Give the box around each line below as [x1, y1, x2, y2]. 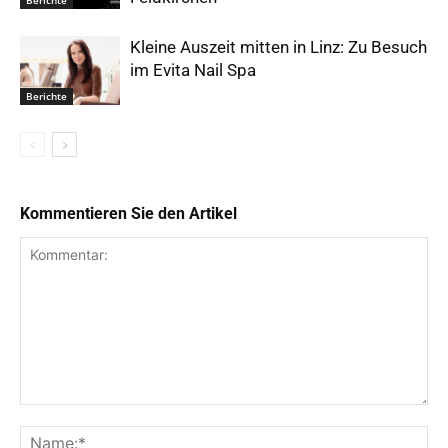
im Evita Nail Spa [130, 60, 256, 80]
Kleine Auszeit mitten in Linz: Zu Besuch [130, 37, 427, 57]
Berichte [26, 88, 67, 103]
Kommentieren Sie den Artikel [20, 204, 237, 223]
